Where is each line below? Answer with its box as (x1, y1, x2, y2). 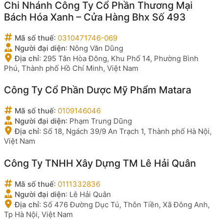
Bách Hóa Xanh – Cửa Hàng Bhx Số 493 (4, 11, 186, 23)
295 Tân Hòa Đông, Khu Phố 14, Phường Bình (43, 53, 198, 63)
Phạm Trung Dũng (69, 116, 132, 126)
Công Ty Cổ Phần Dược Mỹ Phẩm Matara (4, 84, 191, 96)
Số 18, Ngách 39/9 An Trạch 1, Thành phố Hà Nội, (43, 127, 212, 136)
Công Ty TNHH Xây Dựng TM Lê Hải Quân (4, 157, 196, 169)
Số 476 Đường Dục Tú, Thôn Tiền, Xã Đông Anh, (43, 199, 210, 209)
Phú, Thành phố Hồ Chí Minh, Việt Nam (4, 63, 138, 73)
